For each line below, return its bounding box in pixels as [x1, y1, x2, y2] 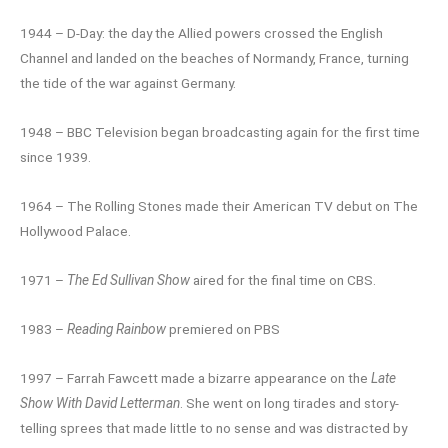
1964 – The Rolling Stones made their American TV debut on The [20, 198, 418, 215]
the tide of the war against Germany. [20, 75, 236, 92]
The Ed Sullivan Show [67, 272, 190, 289]
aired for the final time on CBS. [190, 272, 376, 289]
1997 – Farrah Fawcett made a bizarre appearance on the [20, 370, 371, 387]
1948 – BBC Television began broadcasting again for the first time [20, 124, 420, 141]
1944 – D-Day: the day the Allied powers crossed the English [20, 25, 383, 42]
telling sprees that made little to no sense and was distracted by [20, 420, 407, 437]
